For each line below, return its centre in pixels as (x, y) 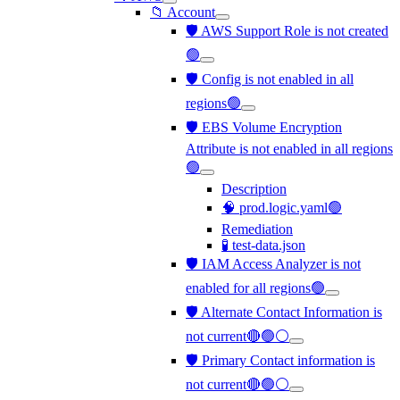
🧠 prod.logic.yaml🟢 (282, 208)
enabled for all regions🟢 (255, 288)
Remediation (257, 229)
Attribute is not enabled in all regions (289, 149)
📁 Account (183, 12)
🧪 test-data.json (263, 245)
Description (254, 189)
